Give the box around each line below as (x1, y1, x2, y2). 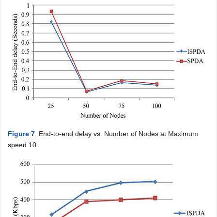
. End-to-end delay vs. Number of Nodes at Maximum (35, 129, 198, 138)
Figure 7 (8, 129, 35, 138)
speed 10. (8, 140, 38, 149)
